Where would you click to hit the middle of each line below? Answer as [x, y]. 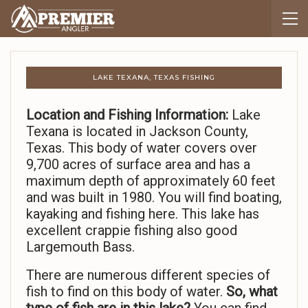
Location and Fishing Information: [127, 115]
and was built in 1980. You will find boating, [154, 198]
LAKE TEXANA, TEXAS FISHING [154, 78]
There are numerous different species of [148, 275]
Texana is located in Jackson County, [137, 132]
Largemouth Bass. [80, 247]
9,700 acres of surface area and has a [138, 165]
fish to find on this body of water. [126, 292]
